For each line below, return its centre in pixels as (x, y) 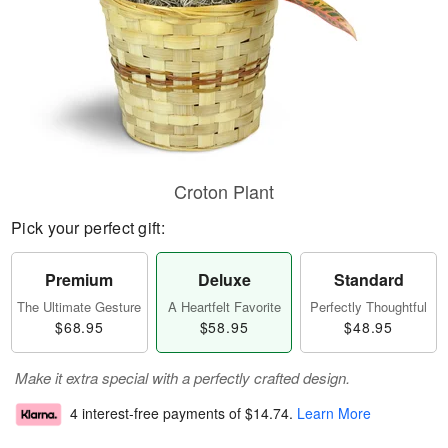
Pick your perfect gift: (88, 227)
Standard (368, 279)
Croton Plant (224, 191)
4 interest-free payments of (157, 413)
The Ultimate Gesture (79, 306)
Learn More (334, 413)
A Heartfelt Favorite (224, 306)
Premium (79, 279)
